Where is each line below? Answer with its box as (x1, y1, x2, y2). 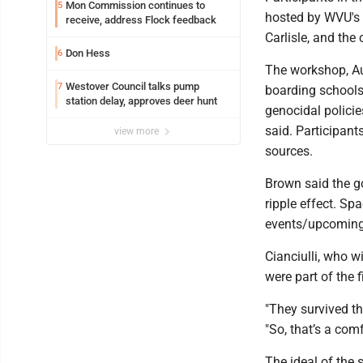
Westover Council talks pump (66, 80, 199, 92)
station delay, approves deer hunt (66, 95, 217, 107)
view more (114, 126, 161, 137)
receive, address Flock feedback (66, 14, 216, 26)
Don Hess (66, 47, 110, 59)
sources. (265, 143, 313, 159)
